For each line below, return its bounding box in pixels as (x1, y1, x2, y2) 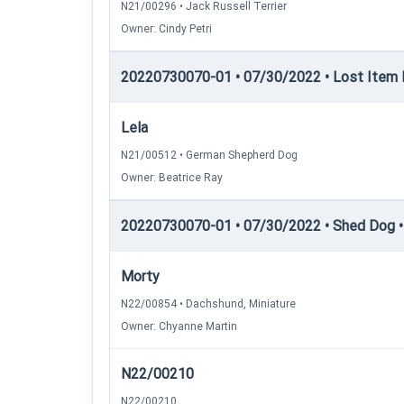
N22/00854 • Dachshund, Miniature (121, 298, 296, 310)
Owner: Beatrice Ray (121, 171, 223, 184)
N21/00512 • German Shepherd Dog (121, 149, 298, 161)
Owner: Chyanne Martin (121, 320, 237, 333)
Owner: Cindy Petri (121, 23, 212, 35)
